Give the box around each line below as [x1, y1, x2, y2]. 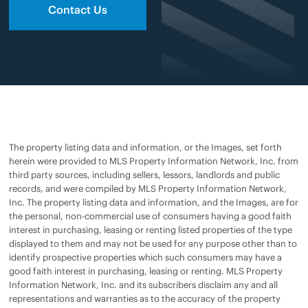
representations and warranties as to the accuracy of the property [9, 292, 280, 305]
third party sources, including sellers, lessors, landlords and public [9, 168, 280, 181]
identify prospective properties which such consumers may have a [9, 251, 282, 263]
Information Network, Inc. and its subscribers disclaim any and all [9, 278, 278, 291]
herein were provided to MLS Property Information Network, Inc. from [9, 155, 298, 167]
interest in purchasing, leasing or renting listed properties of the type [9, 223, 292, 236]
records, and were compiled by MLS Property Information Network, [9, 182, 287, 195]
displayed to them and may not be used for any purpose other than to [9, 237, 297, 250]
